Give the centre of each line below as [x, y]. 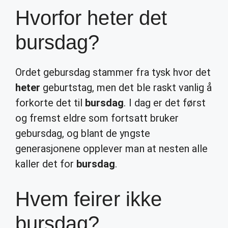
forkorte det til [50, 103]
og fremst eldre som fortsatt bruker [97, 118]
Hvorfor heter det [91, 18]
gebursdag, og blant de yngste [83, 133]
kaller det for [46, 164]
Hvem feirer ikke [89, 199]
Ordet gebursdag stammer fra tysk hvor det [113, 72]
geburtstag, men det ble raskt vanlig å [126, 88]
